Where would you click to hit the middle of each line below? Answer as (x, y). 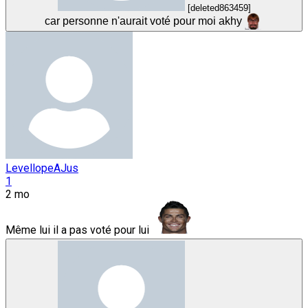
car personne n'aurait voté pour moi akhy (143, 21)
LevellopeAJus (42, 168)
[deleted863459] (219, 8)
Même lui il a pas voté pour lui (79, 230)
